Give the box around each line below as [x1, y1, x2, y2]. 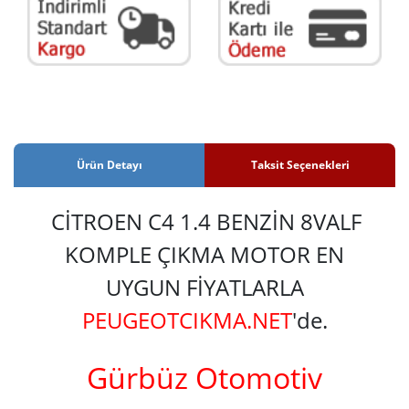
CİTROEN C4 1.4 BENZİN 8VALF [51, 205, 362, 236]
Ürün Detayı [76, 156, 142, 173]
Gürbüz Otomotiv [87, 357, 322, 397]
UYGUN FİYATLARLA [105, 271, 304, 302]
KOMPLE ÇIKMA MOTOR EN [65, 238, 344, 269]
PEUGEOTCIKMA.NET [81, 304, 292, 335]
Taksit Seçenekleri [250, 156, 350, 173]
